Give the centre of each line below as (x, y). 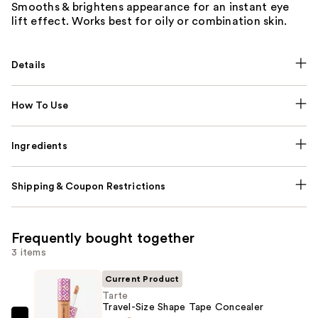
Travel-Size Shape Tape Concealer (183, 307)
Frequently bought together (103, 238)
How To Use (40, 105)
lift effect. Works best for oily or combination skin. (149, 21)
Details (29, 65)
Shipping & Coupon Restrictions (89, 186)
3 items (29, 252)
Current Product (142, 279)
